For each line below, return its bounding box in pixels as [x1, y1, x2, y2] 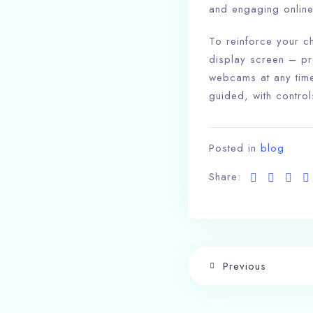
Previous [222, 258, 266, 274]
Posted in [208, 140, 261, 156]
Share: [208, 169, 241, 184]
